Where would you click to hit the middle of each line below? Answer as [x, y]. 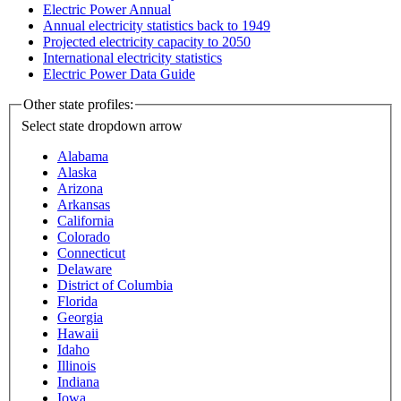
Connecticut [91, 253]
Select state [53, 126]
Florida [77, 302]
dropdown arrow [135, 126]
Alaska [77, 173]
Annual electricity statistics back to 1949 [157, 26]
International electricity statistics [132, 58]
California [85, 221]
